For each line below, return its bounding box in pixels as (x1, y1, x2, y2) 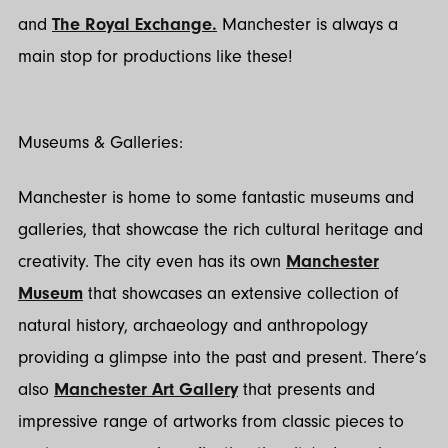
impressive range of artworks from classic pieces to (18, 410, 404, 432)
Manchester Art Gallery (54, 378, 238, 400)
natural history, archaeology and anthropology (18, 314, 368, 336)
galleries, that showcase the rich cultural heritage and (18, 218, 423, 240)
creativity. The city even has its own (18, 250, 286, 272)
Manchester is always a (217, 13, 398, 35)
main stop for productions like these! (18, 45, 298, 67)
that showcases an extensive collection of (83, 282, 399, 304)
